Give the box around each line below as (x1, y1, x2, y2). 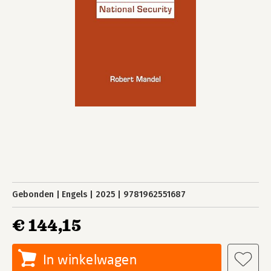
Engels (62, 189, 88, 200)
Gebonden (12, 189, 54, 200)
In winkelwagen (43, 251, 137, 267)
